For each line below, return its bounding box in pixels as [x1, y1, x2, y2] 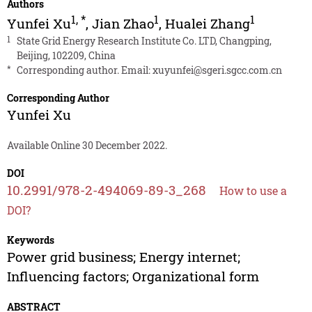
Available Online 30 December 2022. [6, 139, 167, 153]
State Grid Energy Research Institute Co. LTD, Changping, [16, 34, 272, 48]
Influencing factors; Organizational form [6, 267, 259, 286]
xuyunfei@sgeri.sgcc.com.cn [152, 63, 282, 77]
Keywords [6, 233, 54, 247]
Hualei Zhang [164, 15, 250, 33]
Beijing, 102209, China [16, 49, 116, 63]
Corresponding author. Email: [16, 63, 153, 77]
